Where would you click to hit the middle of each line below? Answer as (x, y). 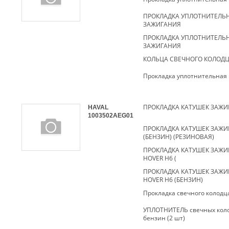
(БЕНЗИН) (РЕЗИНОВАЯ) (179, 137)
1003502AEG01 (111, 116)
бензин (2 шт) (164, 218)
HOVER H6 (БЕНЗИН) (173, 180)
